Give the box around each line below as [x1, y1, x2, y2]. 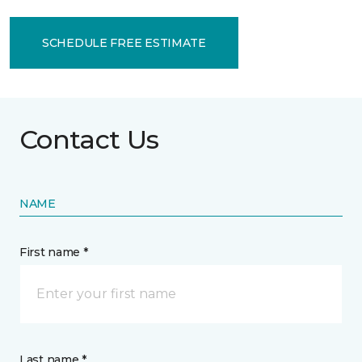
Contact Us [19, 124, 159, 155]
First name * [19, 245, 88, 259]
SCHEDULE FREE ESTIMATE [42, 35, 206, 50]
